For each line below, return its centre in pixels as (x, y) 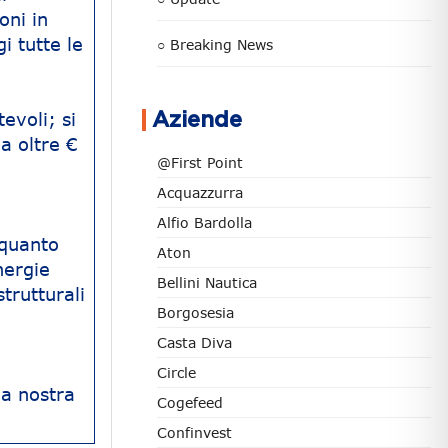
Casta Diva (194, 342)
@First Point (200, 162)
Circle (176, 372)
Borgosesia (195, 312)
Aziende (197, 120)
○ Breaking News (215, 44)
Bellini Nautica (207, 282)
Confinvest (194, 432)
